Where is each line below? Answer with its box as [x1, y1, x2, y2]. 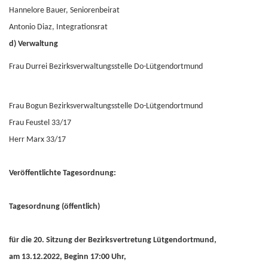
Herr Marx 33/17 [9, 135, 66, 144]
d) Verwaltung [9, 39, 58, 48]
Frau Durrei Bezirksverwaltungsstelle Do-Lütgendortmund [9, 62, 203, 71]
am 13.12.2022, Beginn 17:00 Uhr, [9, 252, 126, 261]
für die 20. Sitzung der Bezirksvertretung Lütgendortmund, [9, 236, 217, 245]
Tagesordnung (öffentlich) [9, 202, 100, 211]
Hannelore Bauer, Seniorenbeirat [9, 6, 120, 15]
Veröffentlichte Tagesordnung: [9, 169, 116, 178]
